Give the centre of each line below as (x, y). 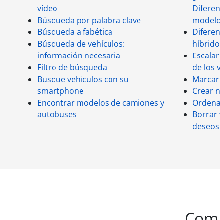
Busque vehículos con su (83, 79)
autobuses (57, 114)
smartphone (60, 91)
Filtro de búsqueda (72, 67)
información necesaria (79, 55)
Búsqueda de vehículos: (81, 44)
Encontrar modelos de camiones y (101, 103)
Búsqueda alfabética (75, 32)
